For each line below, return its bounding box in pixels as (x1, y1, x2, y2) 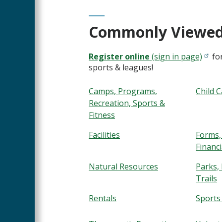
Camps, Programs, (89, 86, 157, 97)
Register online (89, 51, 150, 62)
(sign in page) (150, 51, 202, 62)
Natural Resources (89, 161, 158, 172)
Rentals (89, 193, 116, 204)
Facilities (89, 129, 120, 141)
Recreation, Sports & (89, 98, 165, 109)
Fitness (89, 110, 115, 121)
